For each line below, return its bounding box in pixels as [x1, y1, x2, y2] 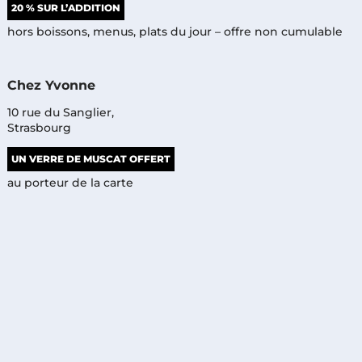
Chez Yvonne [6, 77, 95, 93]
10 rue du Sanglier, [6, 104, 114, 120]
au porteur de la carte [6, 175, 133, 190]
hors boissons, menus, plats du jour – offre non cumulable [6, 23, 343, 39]
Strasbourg [6, 120, 71, 135]
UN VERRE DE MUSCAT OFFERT [11, 152, 170, 165]
